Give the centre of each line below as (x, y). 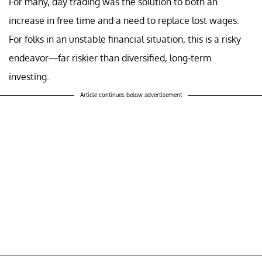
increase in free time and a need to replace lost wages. (124, 20)
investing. (30, 76)
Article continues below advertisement (131, 94)
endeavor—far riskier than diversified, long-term (110, 58)
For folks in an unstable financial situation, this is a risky (125, 39)
